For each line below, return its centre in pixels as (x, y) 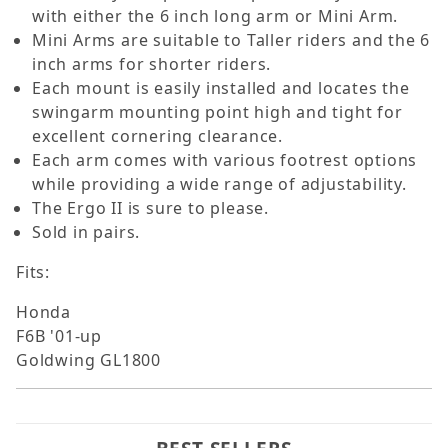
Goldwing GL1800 (88, 360)
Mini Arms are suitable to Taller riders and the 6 (231, 40)
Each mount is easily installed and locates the (221, 88)
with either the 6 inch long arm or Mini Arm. (215, 16)
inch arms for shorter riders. (152, 64)
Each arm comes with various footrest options (225, 160)
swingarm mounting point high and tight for (217, 112)
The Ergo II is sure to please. (150, 208)
